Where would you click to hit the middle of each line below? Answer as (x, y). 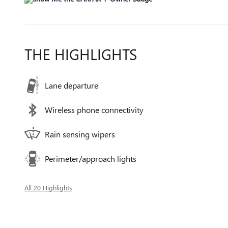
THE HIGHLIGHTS (81, 54)
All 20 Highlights (48, 188)
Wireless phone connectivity (94, 110)
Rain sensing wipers (80, 134)
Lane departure (72, 85)
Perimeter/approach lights (91, 159)
